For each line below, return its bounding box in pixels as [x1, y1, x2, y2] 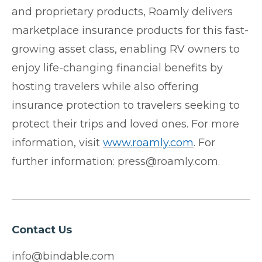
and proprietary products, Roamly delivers [12, 5, 233, 18]
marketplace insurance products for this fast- [12, 23, 249, 37]
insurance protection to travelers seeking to [12, 98, 240, 112]
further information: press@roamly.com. [12, 154, 220, 168]
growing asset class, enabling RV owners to [12, 42, 240, 56]
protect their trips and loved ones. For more [12, 117, 239, 130]
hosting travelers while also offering [12, 80, 199, 93]
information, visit [12, 136, 103, 149]
